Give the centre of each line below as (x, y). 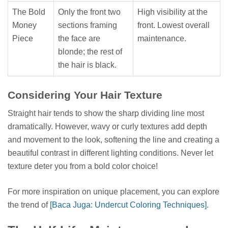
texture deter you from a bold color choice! (83, 166)
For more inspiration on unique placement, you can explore (113, 191)
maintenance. (162, 39)
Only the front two (89, 12)
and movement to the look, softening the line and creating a (113, 139)
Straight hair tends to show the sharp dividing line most (106, 113)
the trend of (29, 205)
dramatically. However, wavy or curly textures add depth (107, 126)
